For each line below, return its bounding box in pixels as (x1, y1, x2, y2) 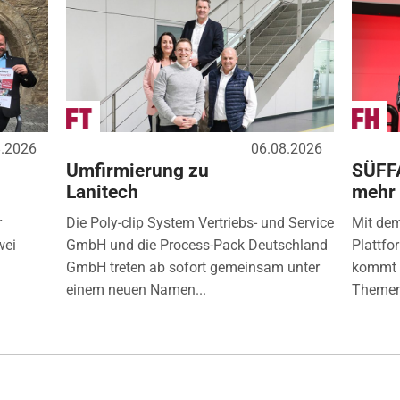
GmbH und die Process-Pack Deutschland (65, 237, 328, 254)
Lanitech (65, 181, 138, 204)
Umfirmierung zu (65, 160, 209, 182)
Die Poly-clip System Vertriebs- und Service (65, 214, 334, 232)
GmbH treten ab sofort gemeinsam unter (65, 259, 320, 277)
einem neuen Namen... (65, 281, 206, 299)
